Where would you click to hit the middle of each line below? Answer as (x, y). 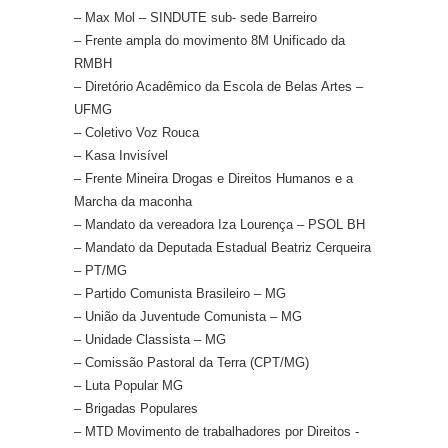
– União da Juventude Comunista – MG (188, 317)
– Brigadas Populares (136, 409)
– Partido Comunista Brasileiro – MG (180, 294)
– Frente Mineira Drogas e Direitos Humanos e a (213, 179)
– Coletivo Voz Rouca (136, 133)
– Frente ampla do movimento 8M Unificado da (209, 41)
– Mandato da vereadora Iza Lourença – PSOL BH (219, 225)
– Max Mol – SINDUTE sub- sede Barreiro (195, 18)
